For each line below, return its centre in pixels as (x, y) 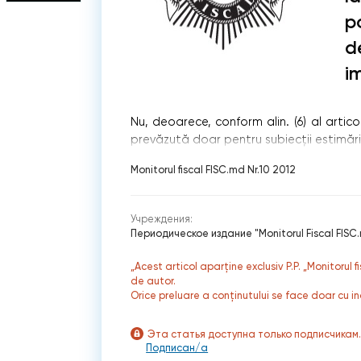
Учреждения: (162, 219)
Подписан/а (177, 347)
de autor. (154, 280)
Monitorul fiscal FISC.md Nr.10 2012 (214, 169)
